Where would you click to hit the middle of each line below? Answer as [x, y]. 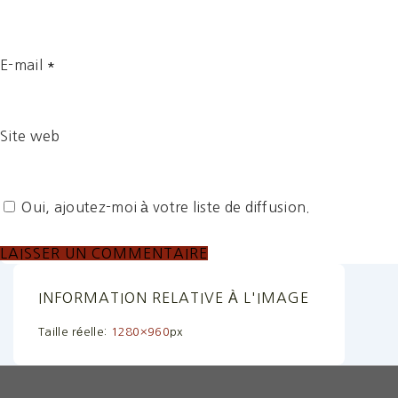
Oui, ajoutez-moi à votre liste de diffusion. [164, 207]
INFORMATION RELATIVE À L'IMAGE [174, 298]
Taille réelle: [75, 331]
